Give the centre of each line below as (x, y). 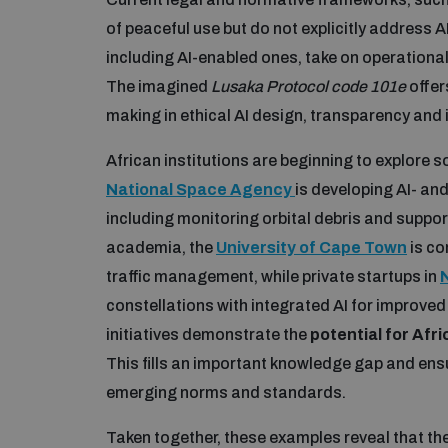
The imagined (158, 86)
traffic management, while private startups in (273, 276)
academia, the (161, 247)
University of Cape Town (311, 247)
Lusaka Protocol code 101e (310, 86)
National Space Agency (200, 189)
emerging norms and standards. (226, 392)
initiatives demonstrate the (208, 334)
